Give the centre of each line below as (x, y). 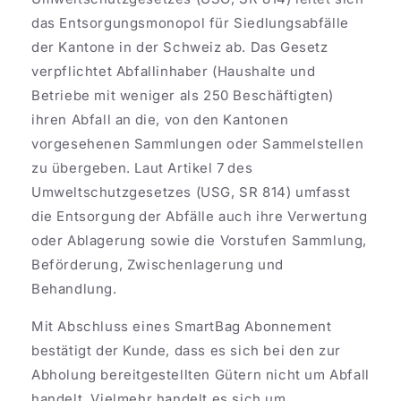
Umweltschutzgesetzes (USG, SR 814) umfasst (191, 192)
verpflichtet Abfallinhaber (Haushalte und (174, 71)
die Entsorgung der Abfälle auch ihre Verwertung (200, 216)
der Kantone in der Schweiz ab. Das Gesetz (180, 47)
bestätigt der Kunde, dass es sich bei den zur (187, 350)
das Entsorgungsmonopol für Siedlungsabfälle (190, 22)
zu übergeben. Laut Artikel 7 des (142, 167)
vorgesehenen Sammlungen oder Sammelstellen (198, 143)
